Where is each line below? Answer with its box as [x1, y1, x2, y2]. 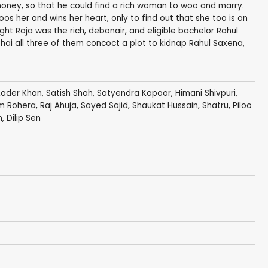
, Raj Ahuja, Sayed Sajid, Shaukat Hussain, [35, 100, 202, 112]
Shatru [202, 100, 229, 112]
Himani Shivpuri [175, 87, 236, 99]
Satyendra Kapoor [96, 87, 171, 99]
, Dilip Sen [2, 112, 41, 124]
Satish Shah [45, 87, 93, 99]
